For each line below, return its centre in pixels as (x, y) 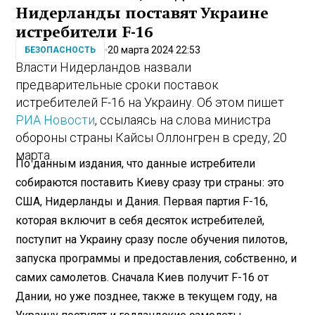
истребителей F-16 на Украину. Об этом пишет (150, 103)
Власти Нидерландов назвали (104, 67)
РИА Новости (56, 120)
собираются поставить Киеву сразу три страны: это (150, 182)
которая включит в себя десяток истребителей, (140, 220)
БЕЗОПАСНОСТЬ (60, 50)
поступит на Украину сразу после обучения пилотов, (152, 239)
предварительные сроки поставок (117, 85)
